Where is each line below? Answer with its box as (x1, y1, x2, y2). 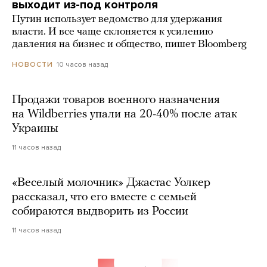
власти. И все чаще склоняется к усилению (12, 26, 213, 38)
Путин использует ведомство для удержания (12, 14, 222, 26)
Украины (12, 123, 58, 135)
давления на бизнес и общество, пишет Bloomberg (12, 39, 247, 51)
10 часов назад (57, 60, 108, 69)
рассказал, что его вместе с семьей (12, 191, 197, 204)
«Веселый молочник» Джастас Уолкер (12, 177, 210, 190)
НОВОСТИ (12, 60, 53, 69)
